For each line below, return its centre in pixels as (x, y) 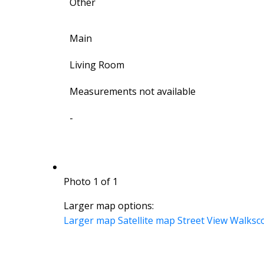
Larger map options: (108, 206)
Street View (202, 221)
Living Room (97, 65)
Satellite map (146, 221)
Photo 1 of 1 (90, 182)
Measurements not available (132, 92)
